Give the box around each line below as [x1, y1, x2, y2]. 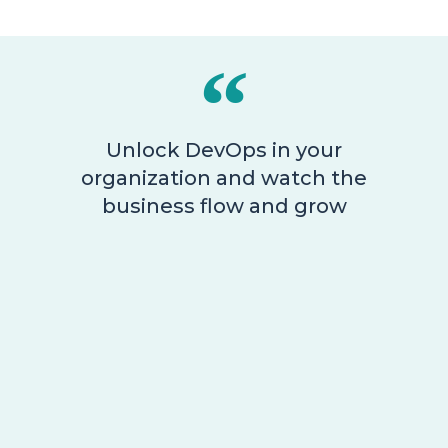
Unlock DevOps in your [106, 138, 342, 163]
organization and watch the [81, 166, 367, 191]
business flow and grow [101, 194, 347, 219]
